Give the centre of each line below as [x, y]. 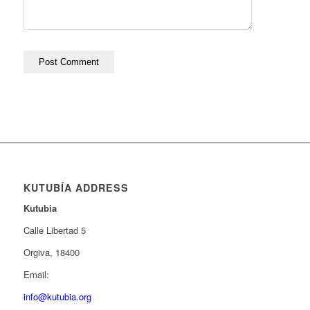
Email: [36, 275]
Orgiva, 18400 [51, 253]
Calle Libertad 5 [54, 230]
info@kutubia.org [57, 297]
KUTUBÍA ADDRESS [76, 188]
